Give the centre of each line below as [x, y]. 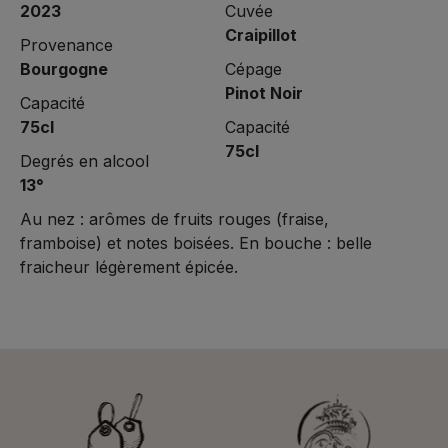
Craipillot [260, 35]
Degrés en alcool [84, 161]
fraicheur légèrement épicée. [129, 267]
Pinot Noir [263, 93]
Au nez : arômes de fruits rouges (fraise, [174, 219]
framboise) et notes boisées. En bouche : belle [196, 243]
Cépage [253, 69]
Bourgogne [64, 69]
